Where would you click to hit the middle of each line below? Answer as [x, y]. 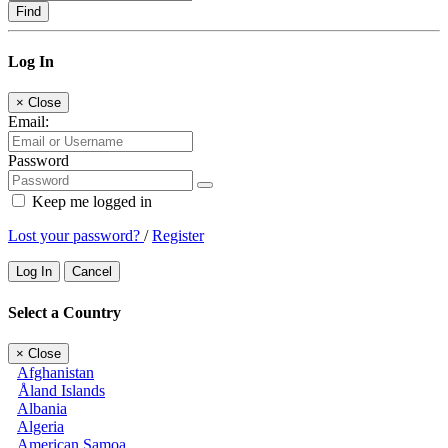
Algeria [40, 426]
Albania [42, 408]
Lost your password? [76, 236]
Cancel [92, 272]
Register [178, 236]
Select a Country [64, 312]
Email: [28, 122]
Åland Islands [61, 390]
